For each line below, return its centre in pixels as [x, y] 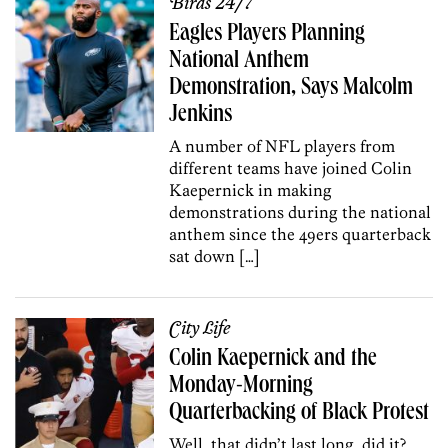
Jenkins [201, 115]
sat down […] [215, 255]
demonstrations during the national [300, 211]
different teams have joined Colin [291, 167]
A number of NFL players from [282, 145]
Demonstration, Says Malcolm [291, 88]
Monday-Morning [241, 386]
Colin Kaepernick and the [273, 359]
